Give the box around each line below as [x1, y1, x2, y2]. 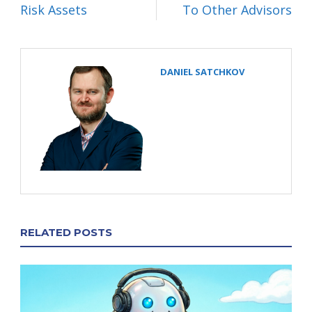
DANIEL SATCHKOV [160, 65, 244, 78]
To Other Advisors [182, 1, 292, 18]
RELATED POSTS [20, 226, 112, 239]
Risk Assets [20, 1, 87, 18]
